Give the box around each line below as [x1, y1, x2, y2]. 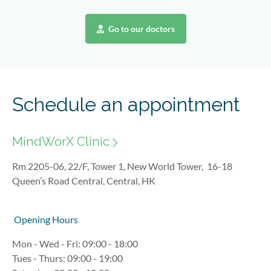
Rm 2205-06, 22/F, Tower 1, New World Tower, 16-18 [12, 160, 232, 172]
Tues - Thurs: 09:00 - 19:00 [12, 252, 123, 264]
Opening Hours [12, 214, 78, 226]
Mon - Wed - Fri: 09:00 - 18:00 [12, 238, 138, 250]
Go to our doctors [106, 23, 175, 34]
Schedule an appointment [12, 93, 240, 116]
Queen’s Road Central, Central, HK [12, 175, 155, 187]
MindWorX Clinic [12, 134, 109, 149]
